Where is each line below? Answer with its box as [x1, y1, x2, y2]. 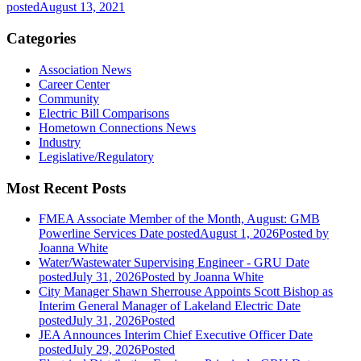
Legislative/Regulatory [39, 149, 154, 164]
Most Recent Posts [6, 179, 126, 197]
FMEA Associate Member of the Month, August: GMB [39, 212, 320, 226]
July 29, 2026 [72, 342, 141, 357]
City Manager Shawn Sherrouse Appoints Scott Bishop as [39, 284, 333, 299]
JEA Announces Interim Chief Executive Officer [39, 328, 285, 342]
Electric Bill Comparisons [39, 106, 169, 120]
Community [39, 91, 99, 106]
